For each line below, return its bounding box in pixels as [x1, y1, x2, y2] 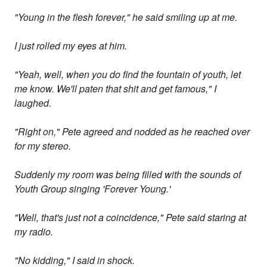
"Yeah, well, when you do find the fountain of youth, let [14, 67, 241, 82]
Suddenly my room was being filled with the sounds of [14, 167, 241, 182]
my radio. [14, 225, 54, 239]
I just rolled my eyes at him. [14, 39, 128, 53]
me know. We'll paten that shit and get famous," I [14, 82, 217, 96]
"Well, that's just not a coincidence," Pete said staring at [14, 210, 247, 225]
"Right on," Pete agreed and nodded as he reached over [14, 125, 250, 139]
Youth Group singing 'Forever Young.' [14, 182, 171, 196]
